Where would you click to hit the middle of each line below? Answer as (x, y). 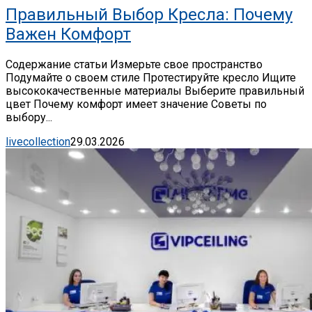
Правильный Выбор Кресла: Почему (149, 14)
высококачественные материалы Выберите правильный (155, 91)
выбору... (29, 117)
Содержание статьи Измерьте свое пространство (134, 64)
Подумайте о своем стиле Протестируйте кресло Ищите (151, 77)
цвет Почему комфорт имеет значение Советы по (136, 104)
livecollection (38, 141)
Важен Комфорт (68, 34)
